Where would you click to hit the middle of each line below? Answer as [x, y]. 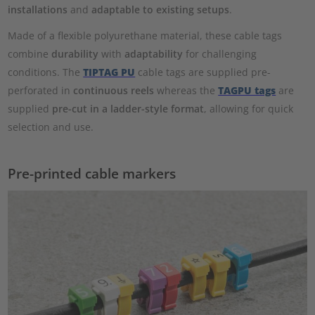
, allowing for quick [249, 108]
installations [38, 9]
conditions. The [46, 72]
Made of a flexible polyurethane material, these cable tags [145, 35]
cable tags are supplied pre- [203, 72]
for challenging [221, 53]
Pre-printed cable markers [92, 174]
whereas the [188, 90]
